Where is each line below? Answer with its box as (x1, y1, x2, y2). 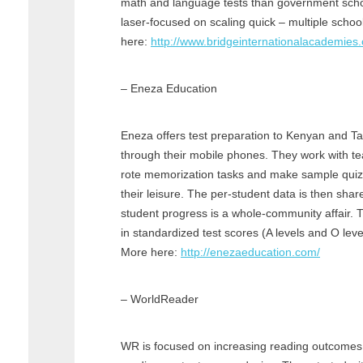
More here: (121, 245, 181, 258)
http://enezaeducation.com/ (181, 245, 320, 258)
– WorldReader (121, 292, 199, 305)
